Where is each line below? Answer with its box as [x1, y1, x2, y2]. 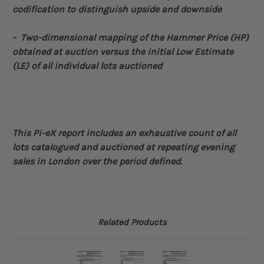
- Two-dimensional [12, 32, 98, 44]
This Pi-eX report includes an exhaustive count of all [12, 127, 236, 139]
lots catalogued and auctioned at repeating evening [12, 141, 235, 153]
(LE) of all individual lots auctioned [12, 60, 162, 72]
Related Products [97, 217, 167, 228]
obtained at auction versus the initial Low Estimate [12, 46, 233, 58]
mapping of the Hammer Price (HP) [98, 32, 249, 44]
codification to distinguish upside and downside [12, 4, 222, 15]
